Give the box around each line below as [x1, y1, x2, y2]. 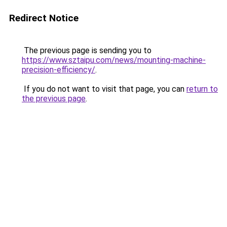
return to [186, 84, 218, 94]
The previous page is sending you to [22, 46, 152, 55]
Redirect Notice [9, 12, 79, 24]
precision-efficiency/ [22, 65, 95, 74]
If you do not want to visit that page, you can [22, 84, 186, 94]
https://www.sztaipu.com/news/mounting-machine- [22, 55, 206, 65]
